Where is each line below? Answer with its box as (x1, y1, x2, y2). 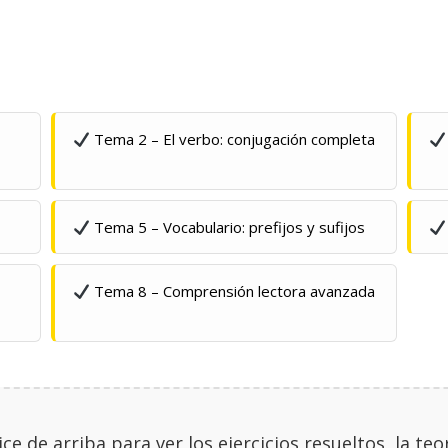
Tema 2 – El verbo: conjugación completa (89, 129, 375, 149)
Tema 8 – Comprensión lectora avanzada (89, 281, 375, 301)
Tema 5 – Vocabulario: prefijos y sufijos (89, 217, 365, 237)
